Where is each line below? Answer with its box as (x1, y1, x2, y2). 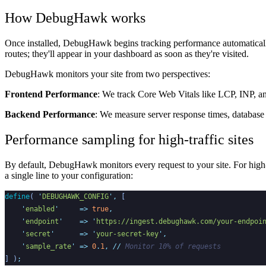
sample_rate (26, 242, 71, 251)
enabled (26, 205, 55, 214)
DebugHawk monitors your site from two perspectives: (5, 69, 210, 80)
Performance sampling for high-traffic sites (5, 132, 254, 148)
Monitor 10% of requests (121, 242, 221, 251)
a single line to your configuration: (5, 170, 133, 181)
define (5, 192, 30, 201)
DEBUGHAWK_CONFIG (42, 192, 109, 201)
